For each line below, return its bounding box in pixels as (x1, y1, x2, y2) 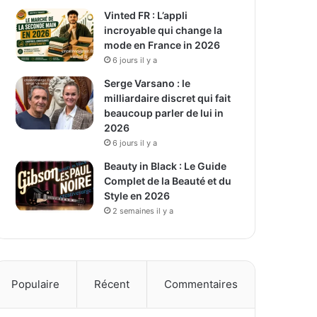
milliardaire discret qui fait (104, 92, 231, 104)
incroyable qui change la (104, 24, 223, 36)
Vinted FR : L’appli (104, 9, 188, 21)
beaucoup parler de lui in (104, 107, 224, 119)
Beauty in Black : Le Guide (104, 160, 227, 172)
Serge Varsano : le (104, 77, 191, 89)
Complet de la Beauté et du (104, 175, 232, 187)
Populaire (11, 277, 60, 291)
